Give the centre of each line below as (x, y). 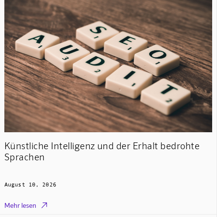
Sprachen (24, 157)
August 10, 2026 (30, 184)
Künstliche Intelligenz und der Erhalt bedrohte (102, 146)
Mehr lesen (20, 205)
